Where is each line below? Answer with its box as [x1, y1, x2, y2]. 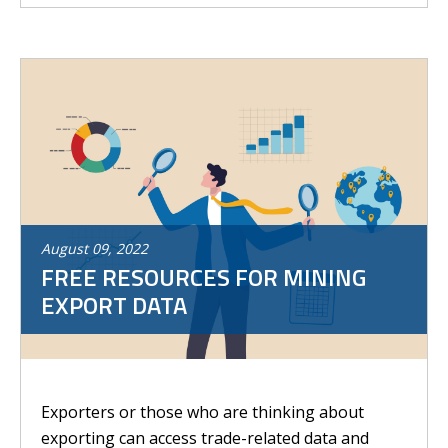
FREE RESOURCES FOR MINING [41, 259, 366, 295]
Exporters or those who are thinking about [41, 401, 364, 423]
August [41, 239, 88, 258]
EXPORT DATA [41, 287, 187, 323]
